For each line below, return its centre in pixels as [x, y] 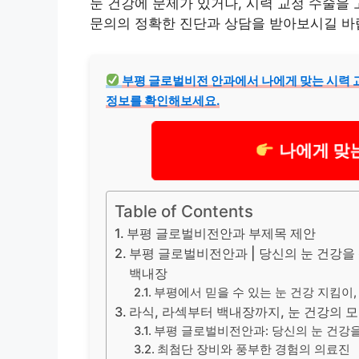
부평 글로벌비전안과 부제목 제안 [222, 233]
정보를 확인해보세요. [163, 100]
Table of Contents [184, 211]
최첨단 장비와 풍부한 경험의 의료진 [254, 349]
